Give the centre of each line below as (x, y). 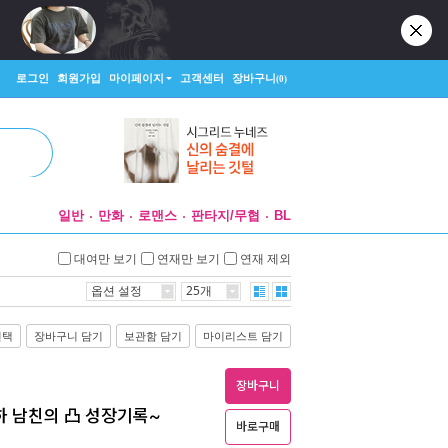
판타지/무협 (225, 215)
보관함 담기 (153, 336)
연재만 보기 (188, 258)
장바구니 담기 (68, 336)
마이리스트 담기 (243, 336)
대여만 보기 (105, 258)
